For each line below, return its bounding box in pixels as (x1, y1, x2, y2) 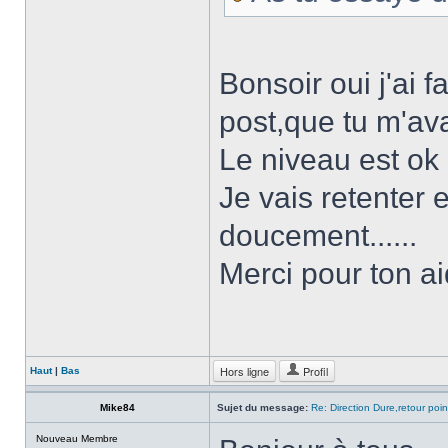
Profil (300, 363, 328, 379)
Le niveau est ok (219, 143, 439, 176)
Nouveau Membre (36, 433, 118, 444)
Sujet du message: (217, 402, 308, 413)
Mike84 (100, 402, 135, 413)
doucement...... (219, 219, 417, 252)
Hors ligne (220, 363, 269, 379)
